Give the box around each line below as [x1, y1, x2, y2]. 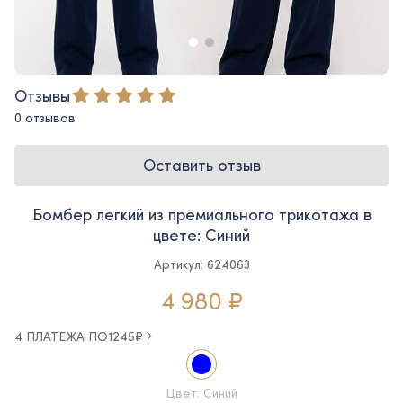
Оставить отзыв [142, 154, 261, 176]
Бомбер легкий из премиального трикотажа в [31, 202, 372, 225]
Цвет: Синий [166, 383, 237, 401]
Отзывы [14, 84, 70, 106]
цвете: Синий [153, 223, 250, 246]
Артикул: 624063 [153, 255, 250, 273]
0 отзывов [14, 108, 76, 126]
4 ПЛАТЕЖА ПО [14, 327, 108, 345]
